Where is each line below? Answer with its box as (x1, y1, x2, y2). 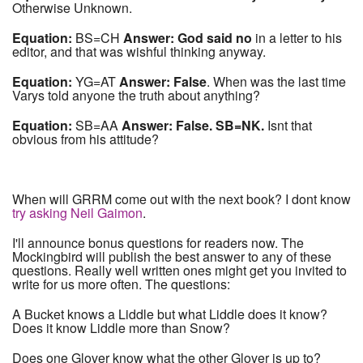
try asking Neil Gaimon (12, 203, 143, 223)
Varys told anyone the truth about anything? (12, 86, 260, 105)
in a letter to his (252, 28, 342, 48)
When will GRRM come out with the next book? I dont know (12, 190, 351, 209)
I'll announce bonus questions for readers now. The (12, 233, 304, 253)
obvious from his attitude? (12, 130, 159, 149)
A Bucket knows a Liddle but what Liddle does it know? (12, 305, 327, 324)
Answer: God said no (123, 28, 252, 48)
